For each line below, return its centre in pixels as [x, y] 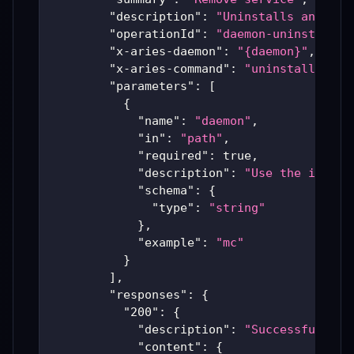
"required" [173, 156]
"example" [169, 243]
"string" [237, 208]
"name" [159, 121]
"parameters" [152, 87]
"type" [173, 208]
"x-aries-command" [169, 69]
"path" [201, 139]
